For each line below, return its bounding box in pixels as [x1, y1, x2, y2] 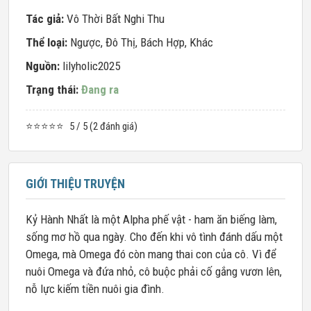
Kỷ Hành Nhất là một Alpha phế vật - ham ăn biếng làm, [26, 212, 277, 226]
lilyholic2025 [62, 59, 120, 73]
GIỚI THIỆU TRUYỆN [26, 176, 125, 191]
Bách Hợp [140, 35, 185, 49]
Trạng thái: [26, 83, 81, 96]
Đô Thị [106, 35, 135, 49]
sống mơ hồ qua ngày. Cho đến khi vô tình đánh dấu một [26, 230, 283, 244]
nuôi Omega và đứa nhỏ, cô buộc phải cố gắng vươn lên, [26, 264, 282, 278]
